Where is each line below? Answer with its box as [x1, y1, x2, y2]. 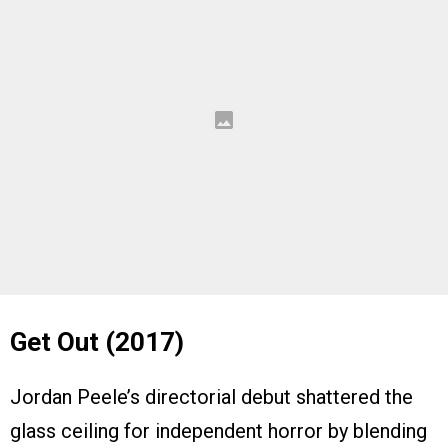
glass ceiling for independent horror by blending [10, 419, 427, 444]
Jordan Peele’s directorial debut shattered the [10, 385, 413, 410]
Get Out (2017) [10, 327, 184, 358]
